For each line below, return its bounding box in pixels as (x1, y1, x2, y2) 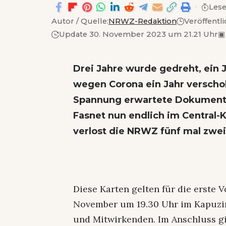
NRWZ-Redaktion (108, 17, 177, 26)
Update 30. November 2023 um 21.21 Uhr (59, 29, 218, 39)
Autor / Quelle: (51, 17, 108, 26)
